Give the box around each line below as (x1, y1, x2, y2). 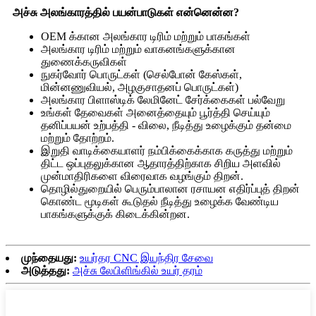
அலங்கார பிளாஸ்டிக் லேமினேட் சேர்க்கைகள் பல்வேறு (41, 93, 285, 106)
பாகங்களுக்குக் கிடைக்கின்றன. (41, 207, 190, 220)
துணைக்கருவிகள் (41, 55, 127, 68)
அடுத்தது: (21, 264, 70, 276)
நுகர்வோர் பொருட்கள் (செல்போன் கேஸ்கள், (41, 68, 242, 80)
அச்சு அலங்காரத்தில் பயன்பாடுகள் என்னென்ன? (13, 6, 239, 18)
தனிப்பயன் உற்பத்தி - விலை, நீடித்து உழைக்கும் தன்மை (41, 119, 291, 131)
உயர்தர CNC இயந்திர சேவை (80, 251, 213, 264)
